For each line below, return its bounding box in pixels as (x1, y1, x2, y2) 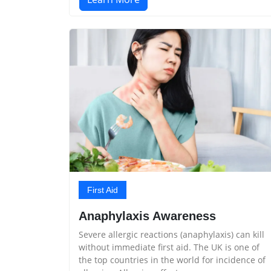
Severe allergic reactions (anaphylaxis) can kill (79, 228, 264, 240)
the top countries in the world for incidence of (79, 253, 266, 266)
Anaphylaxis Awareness (79, 209, 216, 223)
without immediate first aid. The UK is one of (79, 241, 260, 253)
